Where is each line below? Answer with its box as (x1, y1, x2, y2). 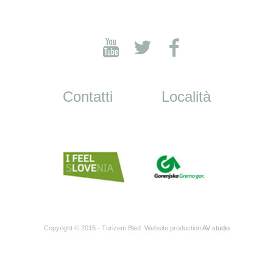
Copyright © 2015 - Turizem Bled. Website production (43, 224, 202, 232)
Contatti (62, 88, 113, 105)
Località (161, 88, 211, 105)
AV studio (202, 224, 230, 232)
